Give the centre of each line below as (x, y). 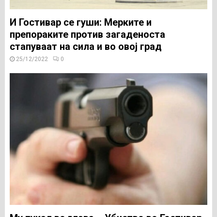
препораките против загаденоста (87, 34)
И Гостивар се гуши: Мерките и (81, 22)
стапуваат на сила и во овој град (86, 46)
